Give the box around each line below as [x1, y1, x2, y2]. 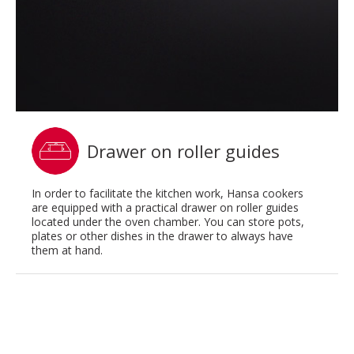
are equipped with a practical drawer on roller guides [32, 200, 299, 216]
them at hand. [32, 243, 103, 258]
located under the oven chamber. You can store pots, [32, 214, 304, 230]
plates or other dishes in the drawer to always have [32, 228, 293, 244]
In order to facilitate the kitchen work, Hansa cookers [32, 186, 303, 201]
